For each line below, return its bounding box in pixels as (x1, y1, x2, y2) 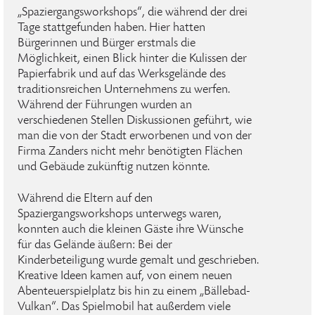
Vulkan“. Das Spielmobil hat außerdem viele (18, 301, 231, 314)
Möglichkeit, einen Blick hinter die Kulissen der (18, 53, 247, 65)
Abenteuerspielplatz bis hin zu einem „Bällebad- (18, 285, 250, 298)
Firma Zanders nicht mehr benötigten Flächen (18, 146, 243, 158)
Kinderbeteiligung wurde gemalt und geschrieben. (18, 255, 259, 267)
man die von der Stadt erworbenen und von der (18, 130, 252, 143)
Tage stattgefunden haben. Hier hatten (18, 22, 205, 34)
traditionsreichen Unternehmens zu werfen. (18, 84, 230, 96)
